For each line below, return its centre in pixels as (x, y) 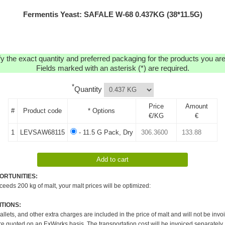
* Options (101, 110)
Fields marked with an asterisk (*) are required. (113, 68)
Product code (42, 110)
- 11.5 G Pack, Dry (105, 132)
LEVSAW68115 (42, 132)
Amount (197, 106)
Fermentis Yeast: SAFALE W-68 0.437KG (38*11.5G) (113, 14)
